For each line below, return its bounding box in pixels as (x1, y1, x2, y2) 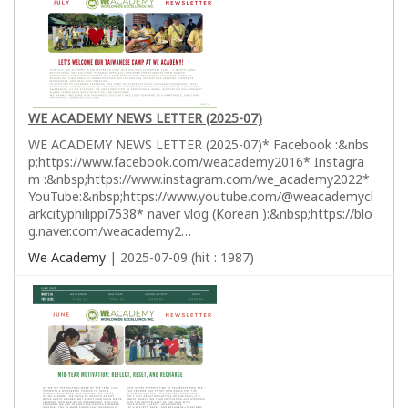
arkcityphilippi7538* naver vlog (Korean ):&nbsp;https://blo (28, 204, 372, 222)
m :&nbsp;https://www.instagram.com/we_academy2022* (28, 169, 370, 188)
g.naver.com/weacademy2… (28, 221, 191, 240)
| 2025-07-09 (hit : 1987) (106, 248, 254, 266)
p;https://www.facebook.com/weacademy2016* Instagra (28, 152, 364, 170)
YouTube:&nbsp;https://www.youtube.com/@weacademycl (28, 187, 373, 205)
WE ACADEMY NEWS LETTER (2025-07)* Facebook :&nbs (28, 135, 369, 153)
